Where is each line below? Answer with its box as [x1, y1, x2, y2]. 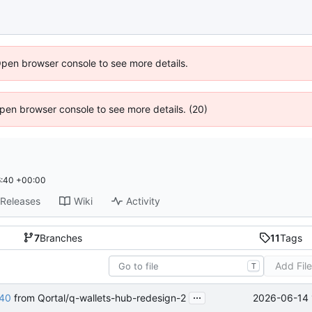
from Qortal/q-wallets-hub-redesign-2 [11, 292, 186, 304]
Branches [40, 231, 83, 244]
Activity [126, 195, 161, 208]
